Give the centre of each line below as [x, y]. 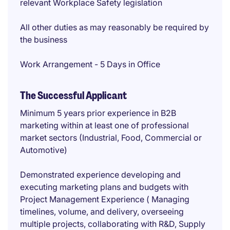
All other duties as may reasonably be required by [114, 27]
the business [44, 40]
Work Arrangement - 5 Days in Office [90, 64]
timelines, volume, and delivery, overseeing [102, 212]
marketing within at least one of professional [104, 125]
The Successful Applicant [73, 95]
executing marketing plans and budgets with [104, 187]
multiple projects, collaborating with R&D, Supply [113, 224]
